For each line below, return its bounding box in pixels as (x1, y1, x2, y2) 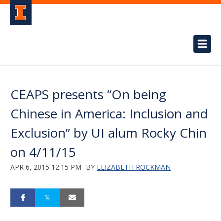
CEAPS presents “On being (10, 85, 166, 103)
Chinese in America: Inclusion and (10, 105, 208, 122)
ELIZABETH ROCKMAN (97, 162, 171, 172)
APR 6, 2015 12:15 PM (10, 162, 81, 172)
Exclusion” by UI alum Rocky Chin (10, 124, 207, 142)
